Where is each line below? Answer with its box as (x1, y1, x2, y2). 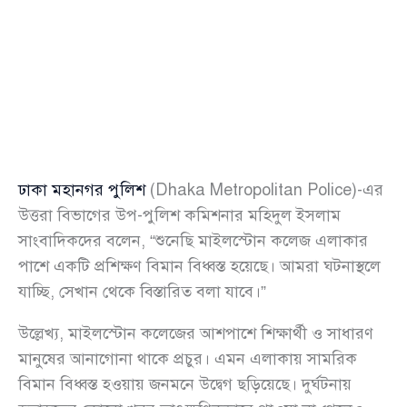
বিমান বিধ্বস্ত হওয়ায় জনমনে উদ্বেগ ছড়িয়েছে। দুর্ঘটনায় (18, 374, 352, 395)
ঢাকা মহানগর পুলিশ (18, 180, 145, 201)
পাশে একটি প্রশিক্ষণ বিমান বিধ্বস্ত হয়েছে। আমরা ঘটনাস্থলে (18, 256, 381, 277)
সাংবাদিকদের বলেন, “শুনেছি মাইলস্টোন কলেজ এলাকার (18, 231, 368, 252)
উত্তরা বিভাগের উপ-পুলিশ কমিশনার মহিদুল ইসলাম (18, 205, 341, 226)
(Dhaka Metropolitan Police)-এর (145, 180, 383, 201)
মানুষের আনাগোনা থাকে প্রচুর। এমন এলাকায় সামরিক (18, 349, 357, 370)
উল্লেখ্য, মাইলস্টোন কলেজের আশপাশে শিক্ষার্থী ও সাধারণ (18, 323, 373, 344)
